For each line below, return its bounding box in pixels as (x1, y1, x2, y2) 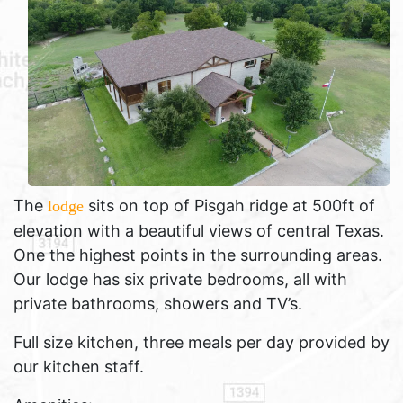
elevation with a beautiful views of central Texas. (13, 221, 384, 240)
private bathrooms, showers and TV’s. (13, 294, 302, 313)
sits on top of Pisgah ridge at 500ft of (88, 196, 375, 215)
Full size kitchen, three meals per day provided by (13, 333, 390, 352)
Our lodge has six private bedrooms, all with (13, 270, 347, 289)
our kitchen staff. (13, 357, 144, 376)
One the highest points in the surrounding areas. (13, 246, 382, 264)
